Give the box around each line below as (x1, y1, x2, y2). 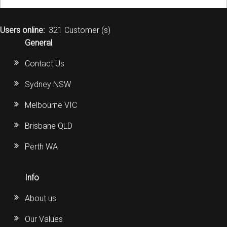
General (25, 38, 53, 48)
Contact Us (25, 59, 65, 69)
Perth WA (25, 142, 58, 152)
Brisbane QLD (25, 121, 73, 131)
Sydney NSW (25, 80, 71, 90)
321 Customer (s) (49, 25, 110, 35)
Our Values (25, 214, 63, 224)
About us (25, 194, 57, 204)
